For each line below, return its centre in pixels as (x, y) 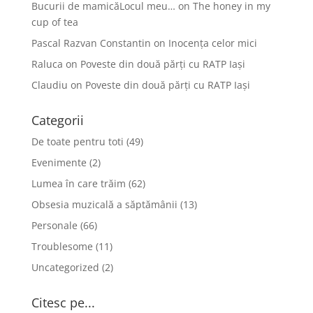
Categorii (57, 120)
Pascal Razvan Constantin (91, 43)
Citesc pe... (63, 302)
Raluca (47, 64)
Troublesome (62, 246)
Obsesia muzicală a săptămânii (104, 204)
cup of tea (54, 22)
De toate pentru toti (77, 141)
